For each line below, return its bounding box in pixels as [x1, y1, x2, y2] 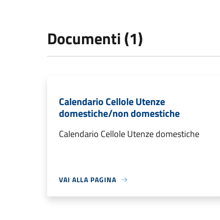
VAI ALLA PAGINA [59, 174, 116, 185]
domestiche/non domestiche [59, 106, 180, 121]
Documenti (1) [47, 27, 143, 51]
